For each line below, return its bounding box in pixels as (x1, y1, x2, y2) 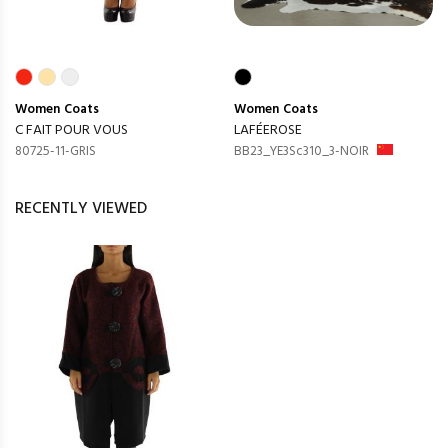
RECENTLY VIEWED (15, 195, 147, 222)
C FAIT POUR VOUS (15, 118, 128, 142)
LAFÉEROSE (234, 118, 302, 142)
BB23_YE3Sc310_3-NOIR (234, 140, 369, 162)
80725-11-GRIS (15, 140, 96, 162)
